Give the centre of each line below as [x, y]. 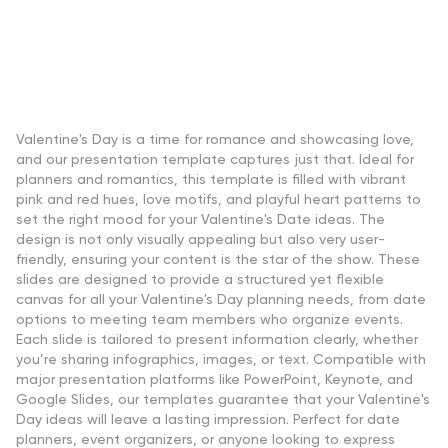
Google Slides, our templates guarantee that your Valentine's [223, 399]
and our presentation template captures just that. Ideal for [215, 159]
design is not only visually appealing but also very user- [200, 239]
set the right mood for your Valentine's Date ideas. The [200, 219]
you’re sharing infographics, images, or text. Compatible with [221, 359]
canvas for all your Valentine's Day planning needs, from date [221, 299]
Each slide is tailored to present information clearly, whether [217, 339]
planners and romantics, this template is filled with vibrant [211, 179]
